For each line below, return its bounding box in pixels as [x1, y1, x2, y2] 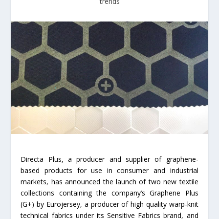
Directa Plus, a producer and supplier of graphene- [21, 154, 198, 164]
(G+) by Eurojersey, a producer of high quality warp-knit [21, 199, 198, 209]
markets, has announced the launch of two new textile [21, 177, 198, 187]
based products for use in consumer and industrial [21, 166, 198, 175]
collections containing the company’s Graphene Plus [21, 188, 198, 198]
